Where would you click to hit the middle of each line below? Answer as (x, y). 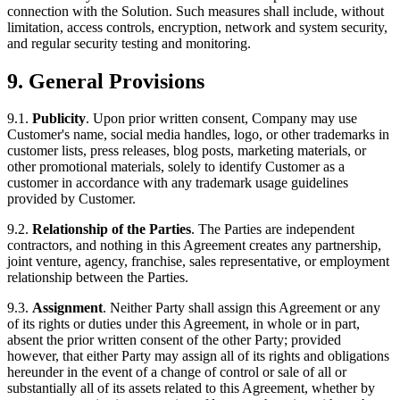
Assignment (67, 308)
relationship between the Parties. (98, 278)
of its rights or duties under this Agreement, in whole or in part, (183, 324)
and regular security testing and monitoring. (129, 43)
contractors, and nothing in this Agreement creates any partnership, (194, 246)
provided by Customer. (71, 199)
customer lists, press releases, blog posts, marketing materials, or (187, 151)
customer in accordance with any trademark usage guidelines (178, 183)
